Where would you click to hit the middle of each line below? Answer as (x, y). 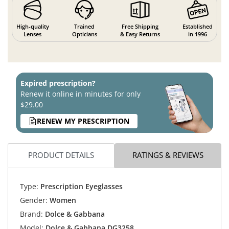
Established (198, 26)
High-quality (32, 26)
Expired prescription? (58, 83)
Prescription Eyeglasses (80, 187)
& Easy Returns (140, 34)
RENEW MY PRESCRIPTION (83, 121)
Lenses (33, 34)
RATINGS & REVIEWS (168, 155)
